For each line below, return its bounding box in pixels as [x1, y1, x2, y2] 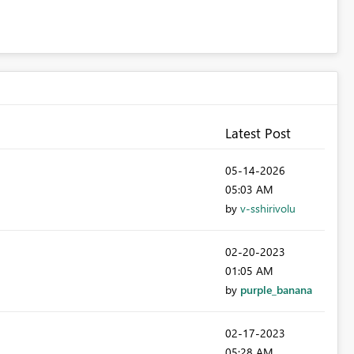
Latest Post [225, 124, 291, 142]
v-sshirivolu [240, 201, 296, 217]
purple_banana [240, 282, 312, 298]
